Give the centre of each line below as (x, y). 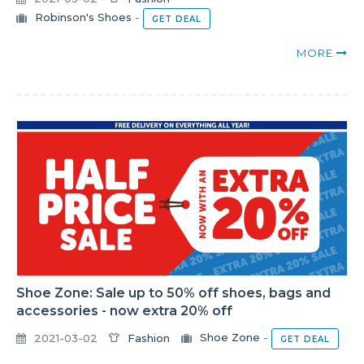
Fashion (149, 338)
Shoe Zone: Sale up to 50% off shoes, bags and (173, 293)
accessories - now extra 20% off (124, 311)
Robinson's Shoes (83, 17)
